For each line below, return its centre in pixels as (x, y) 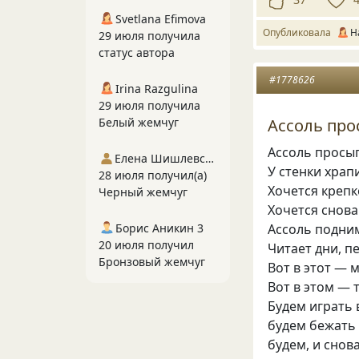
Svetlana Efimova (161, 19)
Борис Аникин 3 (159, 228)
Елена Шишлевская (209, 158)
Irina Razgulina (157, 89)
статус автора (137, 52)
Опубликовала (299, 32)
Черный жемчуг (143, 192)
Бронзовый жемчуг (152, 262)
